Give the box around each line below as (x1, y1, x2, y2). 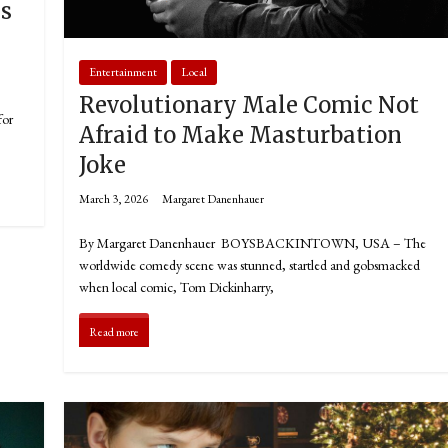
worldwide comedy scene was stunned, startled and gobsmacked (79, 256, 421, 275)
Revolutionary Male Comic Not (79, 91, 420, 120)
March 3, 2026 (79, 191, 149, 208)
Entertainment (89, 64, 158, 81)
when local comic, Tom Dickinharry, (79, 278, 275, 297)
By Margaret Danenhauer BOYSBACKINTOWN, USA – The (79, 234, 427, 253)
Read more (89, 324, 140, 341)
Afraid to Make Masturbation (79, 121, 403, 150)
